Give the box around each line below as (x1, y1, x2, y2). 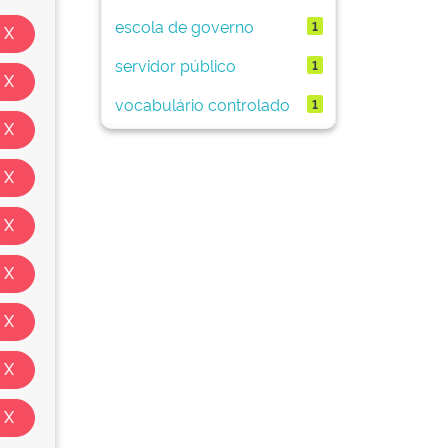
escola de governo (114, 14, 254, 37)
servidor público (114, 53, 236, 76)
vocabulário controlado (114, 92, 290, 115)
